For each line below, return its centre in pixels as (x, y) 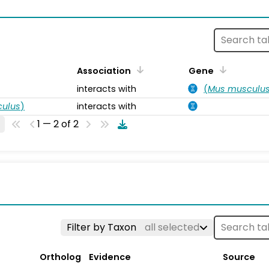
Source (239, 257)
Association (104, 71)
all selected (172, 227)
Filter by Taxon (103, 227)
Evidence (110, 257)
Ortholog (60, 257)
